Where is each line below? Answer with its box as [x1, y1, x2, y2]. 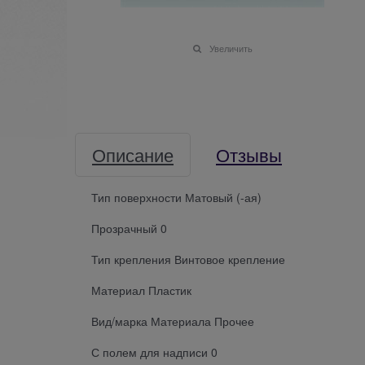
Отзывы [216, 141, 282, 167]
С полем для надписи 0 [91, 343, 218, 360]
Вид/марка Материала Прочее [91, 312, 254, 329]
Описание [92, 141, 174, 167]
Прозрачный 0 [91, 219, 167, 236]
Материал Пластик [91, 281, 191, 298]
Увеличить [209, 41, 253, 55]
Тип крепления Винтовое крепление [91, 250, 285, 267]
